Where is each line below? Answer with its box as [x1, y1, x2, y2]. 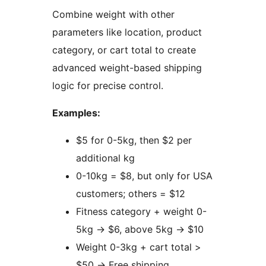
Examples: [52, 107, 100, 119]
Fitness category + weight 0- [76, 205, 207, 218]
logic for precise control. [52, 80, 163, 92]
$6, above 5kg [105, 223, 176, 236]
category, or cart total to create [52, 44, 196, 56]
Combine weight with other [52, 8, 175, 21]
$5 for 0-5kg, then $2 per [76, 134, 192, 147]
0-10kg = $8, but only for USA [76, 170, 213, 182]
